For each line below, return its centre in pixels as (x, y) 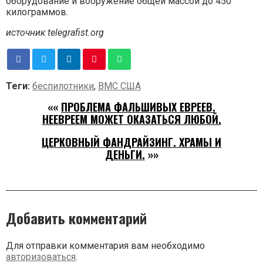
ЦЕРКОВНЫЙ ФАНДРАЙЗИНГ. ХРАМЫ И (131, 142)
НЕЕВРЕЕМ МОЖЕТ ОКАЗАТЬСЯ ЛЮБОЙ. (131, 119)
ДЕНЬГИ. (125, 154)
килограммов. (37, 12)
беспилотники (63, 86)
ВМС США (119, 86)
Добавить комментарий (76, 218)
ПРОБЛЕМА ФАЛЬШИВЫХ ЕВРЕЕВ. (138, 107)
